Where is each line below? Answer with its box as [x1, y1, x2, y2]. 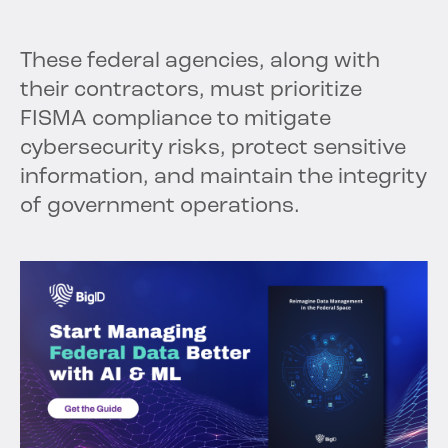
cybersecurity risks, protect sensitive [20, 137, 406, 161]
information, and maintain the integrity [20, 166, 427, 190]
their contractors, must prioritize [20, 79, 362, 103]
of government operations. [20, 195, 300, 219]
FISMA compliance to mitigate [20, 108, 331, 132]
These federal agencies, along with [20, 50, 380, 74]
